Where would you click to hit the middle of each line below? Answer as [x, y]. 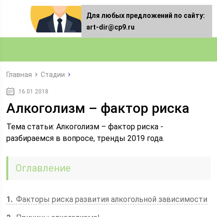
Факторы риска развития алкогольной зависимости [111, 199]
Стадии [53, 75]
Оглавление [43, 168]
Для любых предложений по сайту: [146, 15]
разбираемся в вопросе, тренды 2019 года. [85, 138]
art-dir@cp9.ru [110, 27]
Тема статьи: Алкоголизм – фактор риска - [85, 127]
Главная [19, 75]
